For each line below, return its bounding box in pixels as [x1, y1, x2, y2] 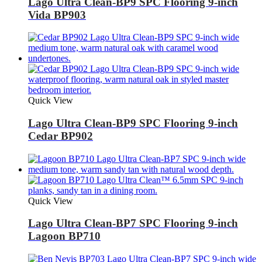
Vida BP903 [28, 8, 86, 21]
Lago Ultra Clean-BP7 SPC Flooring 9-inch [28, 217, 238, 230]
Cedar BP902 [28, 129, 93, 142]
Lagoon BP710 [28, 230, 101, 243]
